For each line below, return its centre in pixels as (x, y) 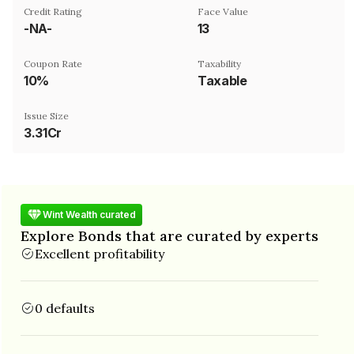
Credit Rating (53, 11)
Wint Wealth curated (89, 215)
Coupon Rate (53, 63)
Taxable (222, 80)
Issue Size (46, 115)
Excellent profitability (100, 253)
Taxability (219, 63)
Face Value (223, 11)
